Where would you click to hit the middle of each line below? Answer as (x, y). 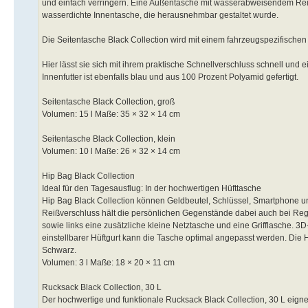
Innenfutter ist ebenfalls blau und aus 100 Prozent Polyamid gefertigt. (170, 77)
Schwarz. (59, 250)
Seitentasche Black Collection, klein (109, 139)
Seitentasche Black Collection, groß (108, 101)
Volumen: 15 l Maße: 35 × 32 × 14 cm (111, 114)
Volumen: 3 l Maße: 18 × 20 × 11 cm (108, 262)
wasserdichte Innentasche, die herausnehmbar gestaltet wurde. (160, 15)
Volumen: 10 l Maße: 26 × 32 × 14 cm (111, 151)
